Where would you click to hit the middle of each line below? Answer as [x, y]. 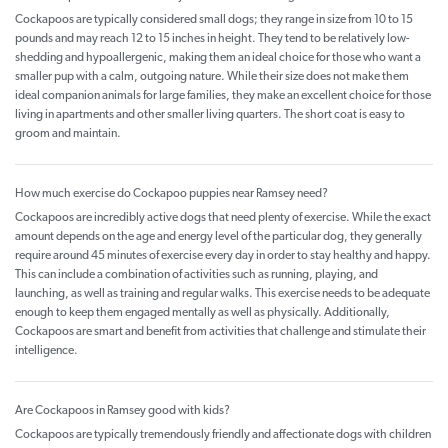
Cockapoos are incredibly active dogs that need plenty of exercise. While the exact [223, 218]
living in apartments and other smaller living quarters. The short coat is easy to [210, 115]
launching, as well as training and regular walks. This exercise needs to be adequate [222, 294]
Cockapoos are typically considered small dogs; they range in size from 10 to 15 [214, 20]
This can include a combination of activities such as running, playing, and [196, 275]
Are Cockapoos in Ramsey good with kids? [122, 411]
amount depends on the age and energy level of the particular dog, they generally [218, 237]
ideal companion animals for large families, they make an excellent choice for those [223, 96]
